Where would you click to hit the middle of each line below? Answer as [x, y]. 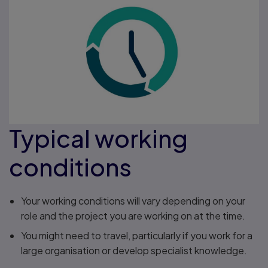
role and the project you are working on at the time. [133, 216]
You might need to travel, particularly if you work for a [137, 236]
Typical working [98, 138]
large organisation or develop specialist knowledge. [134, 251]
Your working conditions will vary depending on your [133, 201]
